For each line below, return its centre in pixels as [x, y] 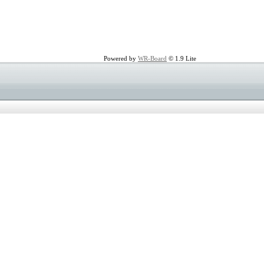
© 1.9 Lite [181, 58]
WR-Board [152, 58]
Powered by [121, 58]
